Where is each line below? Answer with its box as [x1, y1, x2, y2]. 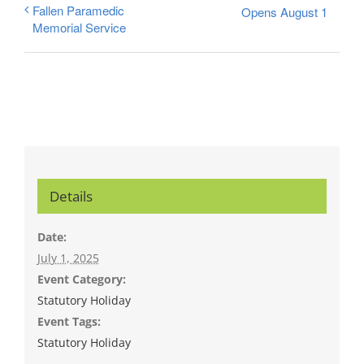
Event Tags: [37, 313, 101, 329]
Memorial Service [32, 19, 126, 37]
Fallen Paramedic [32, 2, 124, 19]
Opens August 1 [241, 3, 327, 21]
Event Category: [37, 271, 126, 287]
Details [49, 186, 93, 206]
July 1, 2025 [37, 249, 99, 266]
